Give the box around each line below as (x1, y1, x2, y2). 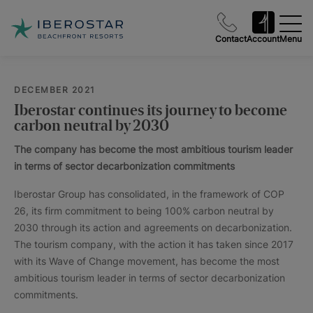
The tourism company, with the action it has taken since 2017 (14, 238, 293, 250)
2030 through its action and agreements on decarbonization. (14, 221, 292, 233)
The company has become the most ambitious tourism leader (14, 143, 293, 155)
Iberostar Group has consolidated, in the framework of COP (14, 188, 284, 200)
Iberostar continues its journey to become (14, 103, 287, 119)
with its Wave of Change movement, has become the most (14, 255, 279, 267)
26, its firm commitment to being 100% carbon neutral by (14, 205, 274, 217)
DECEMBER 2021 (14, 85, 96, 95)
